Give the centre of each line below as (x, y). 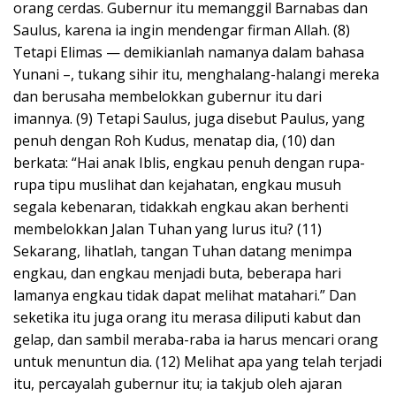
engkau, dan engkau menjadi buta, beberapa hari (177, 273)
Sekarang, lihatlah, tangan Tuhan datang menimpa (183, 251)
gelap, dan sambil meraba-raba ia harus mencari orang (196, 339)
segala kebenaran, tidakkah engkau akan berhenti (181, 206)
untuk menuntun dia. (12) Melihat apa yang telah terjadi (198, 361)
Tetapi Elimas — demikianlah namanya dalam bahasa (189, 52)
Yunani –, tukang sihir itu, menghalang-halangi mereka (196, 74)
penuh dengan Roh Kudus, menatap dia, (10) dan (174, 140)
